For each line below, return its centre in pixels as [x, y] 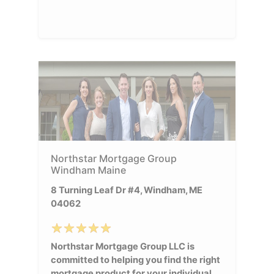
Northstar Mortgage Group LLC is [123, 246]
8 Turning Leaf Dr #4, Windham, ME [127, 190]
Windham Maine [89, 170]
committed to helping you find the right [136, 260]
